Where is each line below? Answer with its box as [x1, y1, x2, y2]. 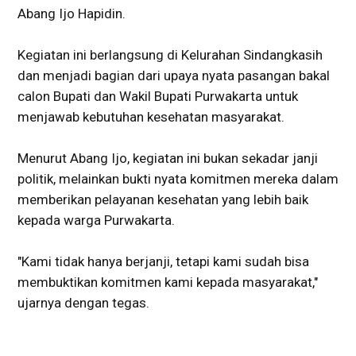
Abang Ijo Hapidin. [17, 5, 129, 21]
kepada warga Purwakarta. [17, 211, 178, 228]
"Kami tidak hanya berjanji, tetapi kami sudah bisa [17, 253, 309, 269]
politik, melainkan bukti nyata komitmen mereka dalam [17, 170, 339, 187]
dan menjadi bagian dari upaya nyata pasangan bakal [17, 67, 330, 83]
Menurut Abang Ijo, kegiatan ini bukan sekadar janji [17, 149, 318, 166]
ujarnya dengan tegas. [17, 294, 149, 311]
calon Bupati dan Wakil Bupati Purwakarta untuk [17, 87, 298, 104]
